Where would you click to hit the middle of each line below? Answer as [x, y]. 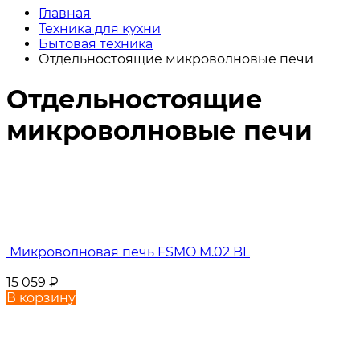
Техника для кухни [100, 29]
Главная [65, 13]
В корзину [41, 297]
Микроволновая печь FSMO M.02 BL [128, 252]
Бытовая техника [96, 44]
